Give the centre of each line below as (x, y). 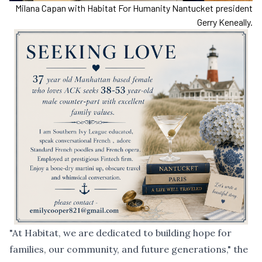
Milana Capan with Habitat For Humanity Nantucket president (134, 8)
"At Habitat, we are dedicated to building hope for (120, 232)
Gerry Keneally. (225, 22)
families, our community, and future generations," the (129, 249)
